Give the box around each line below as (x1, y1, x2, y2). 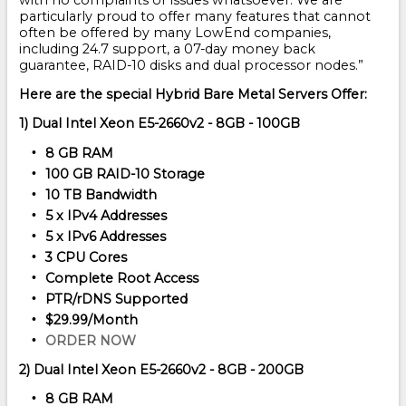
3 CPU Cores (44, 248, 127, 266)
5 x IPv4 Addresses (44, 207, 167, 224)
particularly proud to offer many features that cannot (19, 8, 371, 25)
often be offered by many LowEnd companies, (19, 24, 331, 42)
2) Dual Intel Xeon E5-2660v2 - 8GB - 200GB (19, 361, 304, 378)
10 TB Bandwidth (44, 186, 157, 203)
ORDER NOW (44, 332, 136, 349)
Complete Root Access (44, 269, 198, 286)
